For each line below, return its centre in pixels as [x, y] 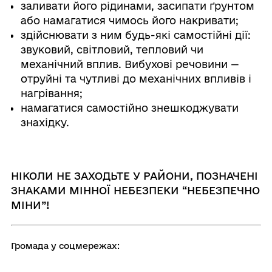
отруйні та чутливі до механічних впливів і [136, 79]
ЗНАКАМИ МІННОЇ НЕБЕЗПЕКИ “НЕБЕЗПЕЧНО [135, 191]
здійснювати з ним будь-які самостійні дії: [135, 35]
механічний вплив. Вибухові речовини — [130, 64]
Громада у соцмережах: [65, 246]
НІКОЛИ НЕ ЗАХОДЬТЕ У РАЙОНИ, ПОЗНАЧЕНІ [134, 176]
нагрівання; [51, 93]
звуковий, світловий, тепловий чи [112, 50]
